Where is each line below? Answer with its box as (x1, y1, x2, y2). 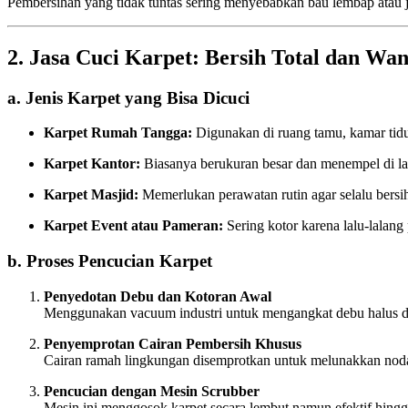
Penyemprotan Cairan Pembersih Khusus (44, 335, 301, 352)
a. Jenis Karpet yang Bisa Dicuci (7, 87, 250, 107)
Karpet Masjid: (44, 187, 138, 203)
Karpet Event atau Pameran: (44, 218, 223, 234)
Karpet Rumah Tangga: (44, 125, 192, 141)
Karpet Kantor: (44, 156, 140, 172)
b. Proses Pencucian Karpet (7, 250, 212, 270)
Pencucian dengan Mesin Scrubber (44, 382, 260, 399)
